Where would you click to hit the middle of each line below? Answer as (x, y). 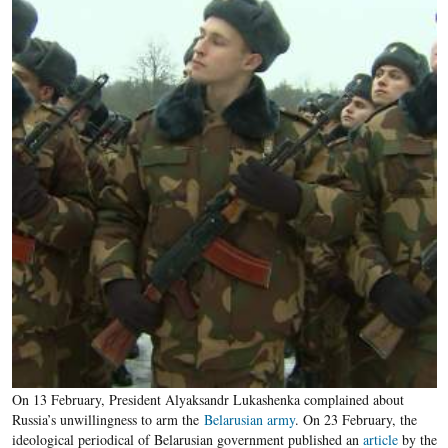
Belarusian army (249, 419)
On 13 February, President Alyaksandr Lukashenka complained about (207, 399)
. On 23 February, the (355, 419)
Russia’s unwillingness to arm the (107, 419)
